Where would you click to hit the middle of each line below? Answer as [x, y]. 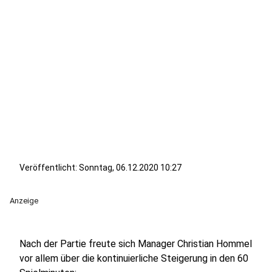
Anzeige [24, 201]
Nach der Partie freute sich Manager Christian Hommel [136, 244]
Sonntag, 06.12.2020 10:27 [130, 168]
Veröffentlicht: [49, 168]
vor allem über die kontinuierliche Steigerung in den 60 [134, 258]
